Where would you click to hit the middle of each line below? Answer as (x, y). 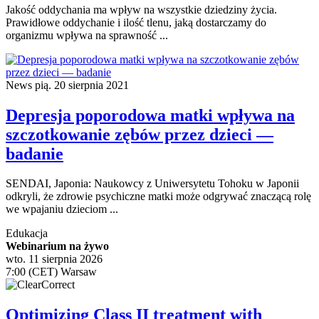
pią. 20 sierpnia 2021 (82, 85)
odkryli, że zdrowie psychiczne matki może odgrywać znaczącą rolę (158, 197)
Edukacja (27, 234)
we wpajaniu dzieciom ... (62, 209)
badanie (35, 153)
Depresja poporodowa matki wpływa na (150, 115)
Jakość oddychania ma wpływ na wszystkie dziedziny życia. (141, 9)
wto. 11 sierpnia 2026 (54, 259)
